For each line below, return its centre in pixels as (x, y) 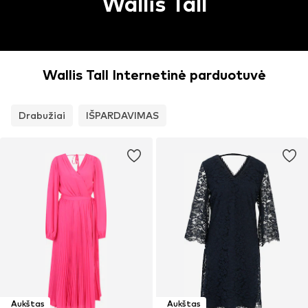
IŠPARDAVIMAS (122, 115)
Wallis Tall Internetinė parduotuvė (154, 75)
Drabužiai (42, 115)
